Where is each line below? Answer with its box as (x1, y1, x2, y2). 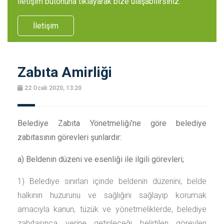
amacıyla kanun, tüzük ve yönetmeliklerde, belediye (17, 204, 206, 214)
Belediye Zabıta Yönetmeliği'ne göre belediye (17, 118, 206, 128)
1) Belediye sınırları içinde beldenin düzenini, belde (17, 176, 206, 186)
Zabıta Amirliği (17, 64, 112, 80)
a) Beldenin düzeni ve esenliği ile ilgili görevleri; (17, 154, 184, 164)
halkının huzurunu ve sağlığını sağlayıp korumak (17, 190, 206, 200)
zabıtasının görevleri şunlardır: (17, 132, 121, 142)
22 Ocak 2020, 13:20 (23, 84, 81, 91)
